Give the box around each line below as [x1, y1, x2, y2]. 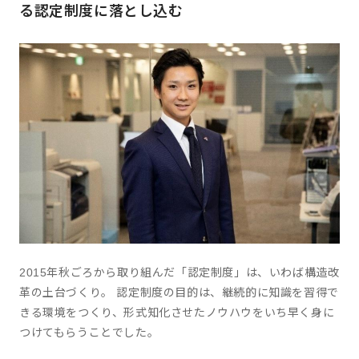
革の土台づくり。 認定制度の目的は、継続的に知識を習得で [19, 286, 339, 299]
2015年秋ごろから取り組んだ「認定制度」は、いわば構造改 [19, 266, 340, 279]
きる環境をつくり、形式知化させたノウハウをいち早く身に [19, 306, 335, 319]
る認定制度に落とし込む [19, 3, 184, 19]
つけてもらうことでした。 [19, 326, 159, 339]
